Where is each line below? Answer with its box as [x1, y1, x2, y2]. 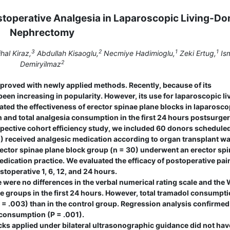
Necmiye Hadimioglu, [101, 49, 175, 58]
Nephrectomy [9, 27, 74, 39]
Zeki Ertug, [177, 49, 216, 58]
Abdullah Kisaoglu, [34, 49, 99, 58]
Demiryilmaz [20, 60, 61, 69]
